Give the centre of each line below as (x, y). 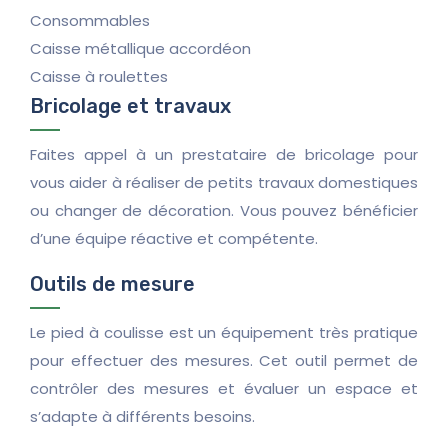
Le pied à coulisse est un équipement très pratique (224, 332)
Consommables (90, 20)
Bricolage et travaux (130, 105)
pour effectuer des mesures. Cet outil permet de (224, 360)
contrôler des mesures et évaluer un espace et (224, 388)
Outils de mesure (112, 283)
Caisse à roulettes (99, 76)
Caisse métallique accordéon (140, 48)
